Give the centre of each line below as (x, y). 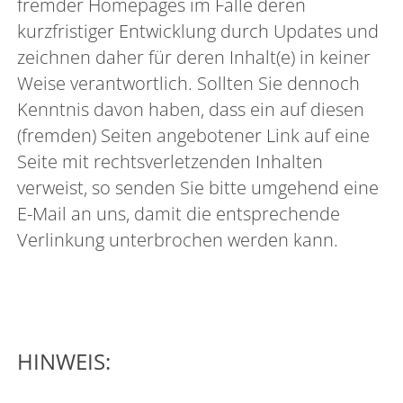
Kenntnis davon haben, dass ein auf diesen (191, 109)
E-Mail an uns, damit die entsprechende (179, 213)
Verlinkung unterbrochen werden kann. (178, 239)
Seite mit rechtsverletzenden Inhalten (170, 161)
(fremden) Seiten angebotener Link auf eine (194, 135)
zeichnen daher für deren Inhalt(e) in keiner (194, 57)
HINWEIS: (64, 361)
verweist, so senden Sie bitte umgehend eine (198, 187)
